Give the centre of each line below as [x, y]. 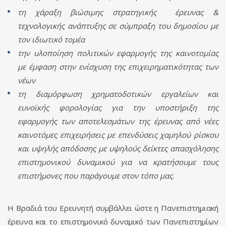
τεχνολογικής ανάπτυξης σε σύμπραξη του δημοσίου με [118, 25]
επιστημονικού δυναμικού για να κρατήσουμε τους [118, 162]
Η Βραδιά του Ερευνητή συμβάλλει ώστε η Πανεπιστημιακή [113, 208]
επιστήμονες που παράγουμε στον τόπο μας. [96, 175]
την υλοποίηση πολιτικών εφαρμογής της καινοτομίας [118, 53]
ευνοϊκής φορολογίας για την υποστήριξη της [118, 107]
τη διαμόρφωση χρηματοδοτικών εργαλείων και [118, 94]
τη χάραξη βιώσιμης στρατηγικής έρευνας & [118, 12]
